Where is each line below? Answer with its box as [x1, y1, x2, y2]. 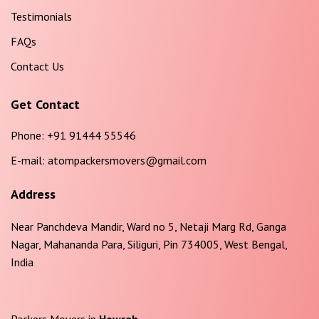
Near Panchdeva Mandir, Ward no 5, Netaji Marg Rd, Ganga [11, 219, 286, 234]
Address [11, 185, 56, 202]
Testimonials [11, 9, 72, 23]
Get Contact [11, 95, 80, 113]
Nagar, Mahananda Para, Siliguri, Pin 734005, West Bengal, [11, 236, 287, 251]
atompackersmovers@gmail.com [45, 152, 206, 167]
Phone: [11, 127, 44, 142]
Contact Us [11, 58, 64, 73]
